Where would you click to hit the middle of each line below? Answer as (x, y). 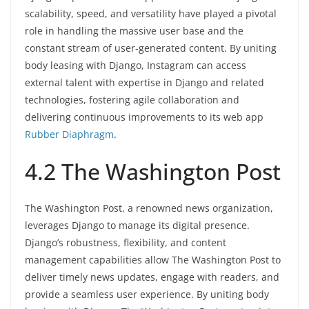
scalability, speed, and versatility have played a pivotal (151, 14)
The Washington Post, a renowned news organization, (149, 208)
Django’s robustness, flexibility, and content (126, 243)
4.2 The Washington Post (153, 172)
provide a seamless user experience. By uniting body (147, 295)
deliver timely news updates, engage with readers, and (152, 277)
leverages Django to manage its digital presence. (137, 226)
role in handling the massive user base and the (134, 31)
